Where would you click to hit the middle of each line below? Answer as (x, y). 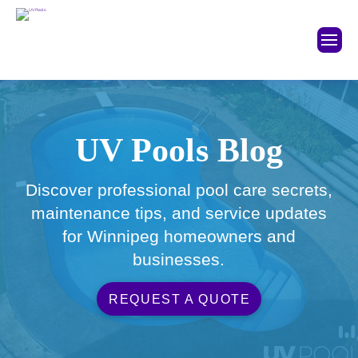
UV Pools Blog (179, 150)
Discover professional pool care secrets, (179, 190)
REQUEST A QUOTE (180, 299)
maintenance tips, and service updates (179, 213)
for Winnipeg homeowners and (179, 237)
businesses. (179, 260)
